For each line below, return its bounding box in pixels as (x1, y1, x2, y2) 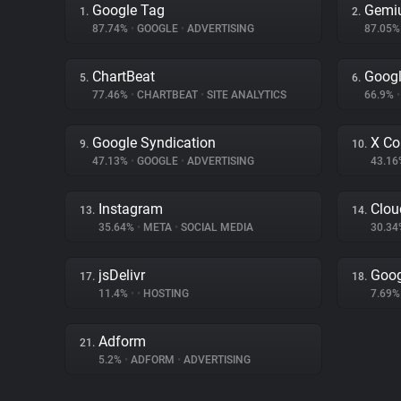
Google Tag (92, 2, 165, 19)
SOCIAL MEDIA (178, 221, 253, 234)
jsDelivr (98, 267, 145, 284)
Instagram (98, 200, 163, 218)
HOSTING (141, 287, 189, 300)
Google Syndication (92, 134, 216, 151)
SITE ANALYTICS (204, 89, 286, 101)
